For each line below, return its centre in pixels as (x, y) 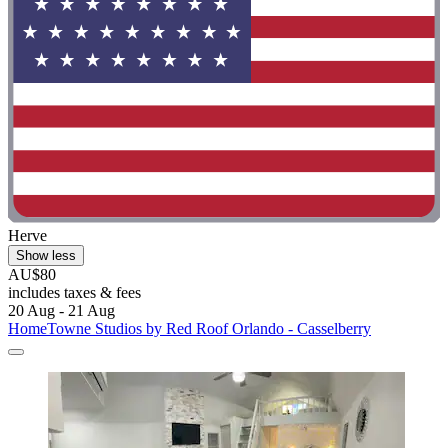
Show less (46, 255)
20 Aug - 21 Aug (61, 310)
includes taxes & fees (74, 292)
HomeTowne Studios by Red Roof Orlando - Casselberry (189, 328)
